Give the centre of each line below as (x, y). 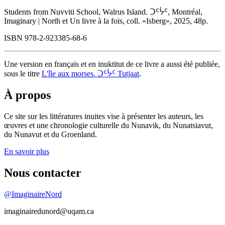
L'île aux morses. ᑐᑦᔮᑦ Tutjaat (90, 74)
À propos (27, 95)
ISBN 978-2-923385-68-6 (45, 38)
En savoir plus (27, 151)
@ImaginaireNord (33, 194)
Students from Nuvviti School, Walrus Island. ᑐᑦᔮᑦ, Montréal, (103, 12)
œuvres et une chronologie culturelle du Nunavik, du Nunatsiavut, (108, 125)
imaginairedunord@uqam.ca (49, 211)
